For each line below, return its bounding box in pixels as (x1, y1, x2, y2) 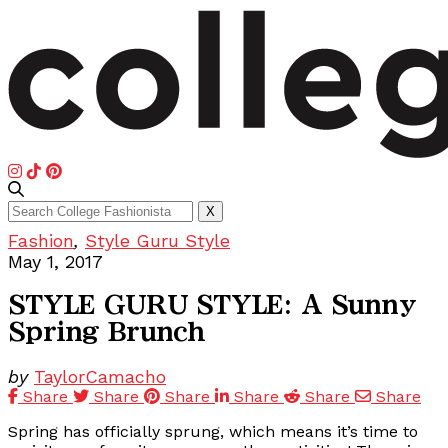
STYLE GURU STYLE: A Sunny (8, 293, 416, 318)
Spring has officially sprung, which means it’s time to (8, 422, 418, 441)
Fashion (8, 230, 74, 252)
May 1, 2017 (8, 251, 103, 273)
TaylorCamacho (34, 366, 166, 387)
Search (7, 200, 66, 217)
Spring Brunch (8, 320, 206, 345)
